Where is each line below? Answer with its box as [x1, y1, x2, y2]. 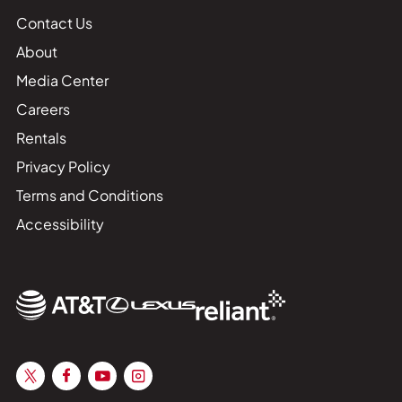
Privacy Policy [15, 156, 110, 176]
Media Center [15, 70, 109, 90]
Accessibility [15, 214, 104, 233]
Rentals [15, 127, 66, 147]
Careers [15, 99, 70, 118]
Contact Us [15, 13, 92, 32]
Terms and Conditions [15, 185, 163, 205]
